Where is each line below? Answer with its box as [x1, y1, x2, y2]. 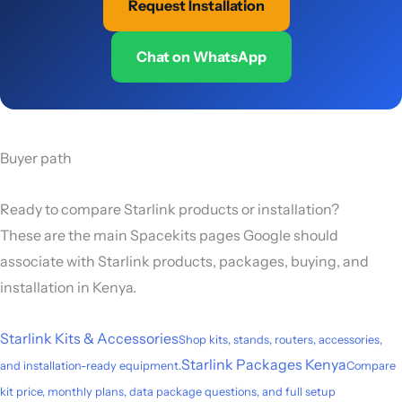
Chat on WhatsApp [135, 47, 267, 66]
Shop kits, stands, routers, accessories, [179, 332, 382, 346]
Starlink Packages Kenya [181, 354, 346, 373]
